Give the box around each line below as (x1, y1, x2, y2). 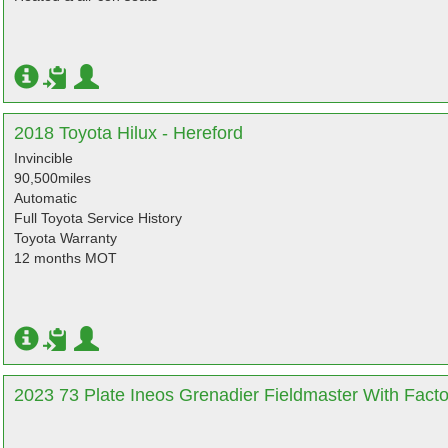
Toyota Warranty (14, 230, 117, 246)
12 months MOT (14, 250, 117, 266)
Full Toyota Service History (14, 210, 182, 226)
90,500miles (14, 170, 91, 186)
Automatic (14, 190, 77, 206)
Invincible (14, 150, 73, 166)
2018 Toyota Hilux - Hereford (14, 123, 243, 143)
